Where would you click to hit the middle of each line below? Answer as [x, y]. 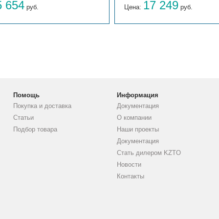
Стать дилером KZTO [149, 153]
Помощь [27, 95]
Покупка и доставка [43, 106]
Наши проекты [138, 130]
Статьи [24, 118]
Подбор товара [35, 130]
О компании [134, 118]
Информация [137, 95]
